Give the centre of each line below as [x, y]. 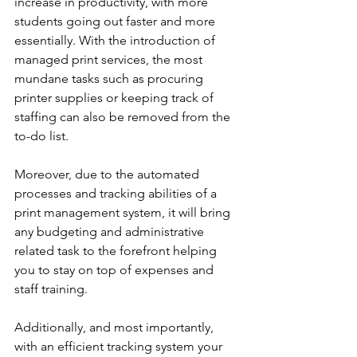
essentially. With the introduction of [116, 40]
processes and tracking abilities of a [117, 193]
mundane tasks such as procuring [110, 78]
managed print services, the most [110, 59]
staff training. [51, 289]
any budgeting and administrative [111, 231]
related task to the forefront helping [117, 251]
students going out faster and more [116, 21]
